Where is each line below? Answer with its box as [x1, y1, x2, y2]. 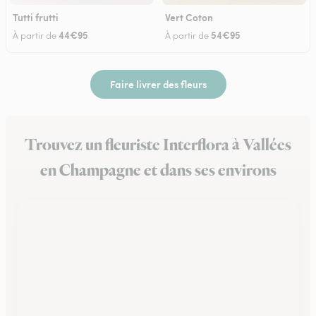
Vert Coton [165, 10, 213, 24]
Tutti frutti [13, 10, 59, 24]
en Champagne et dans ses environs [39, 159, 276, 182]
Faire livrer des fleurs [109, 77, 207, 91]
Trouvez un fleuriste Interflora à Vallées [25, 134, 291, 157]
